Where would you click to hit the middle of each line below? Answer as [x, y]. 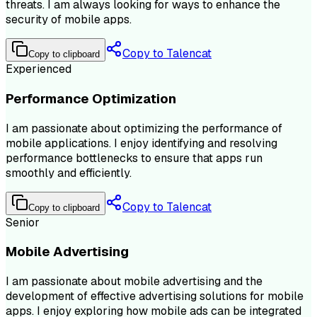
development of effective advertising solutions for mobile [155, 296]
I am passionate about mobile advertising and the [134, 281]
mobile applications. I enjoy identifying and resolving [142, 143]
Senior [23, 222]
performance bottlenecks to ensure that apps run [134, 158]
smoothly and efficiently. [69, 173]
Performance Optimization [91, 98]
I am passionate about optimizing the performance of [144, 128]
